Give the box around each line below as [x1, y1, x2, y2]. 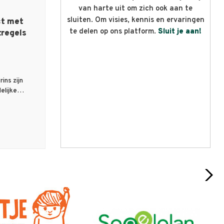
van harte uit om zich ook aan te [78, 4, 192, 14]
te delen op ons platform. [69, 27, 158, 37]
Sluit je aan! [158, 27, 201, 37]
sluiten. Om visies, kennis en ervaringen [66, 15, 204, 25]
